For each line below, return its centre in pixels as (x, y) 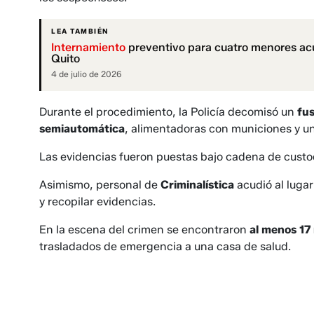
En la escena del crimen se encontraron (144, 230)
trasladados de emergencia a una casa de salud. (165, 247)
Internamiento (88, 48)
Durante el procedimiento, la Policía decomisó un (168, 112)
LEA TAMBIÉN (80, 32)
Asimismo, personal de (100, 185)
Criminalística (197, 185)
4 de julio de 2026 (87, 74)
